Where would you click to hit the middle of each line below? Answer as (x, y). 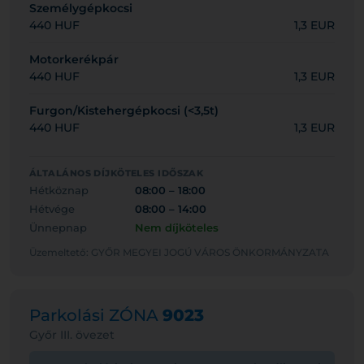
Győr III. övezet (72, 335)
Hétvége (52, 209)
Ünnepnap (58, 227)
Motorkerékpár (74, 59)
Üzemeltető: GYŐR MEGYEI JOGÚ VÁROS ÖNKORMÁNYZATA (179, 252)
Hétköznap (59, 190)
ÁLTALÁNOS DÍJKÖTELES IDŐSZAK (117, 173)
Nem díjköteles (177, 227)
